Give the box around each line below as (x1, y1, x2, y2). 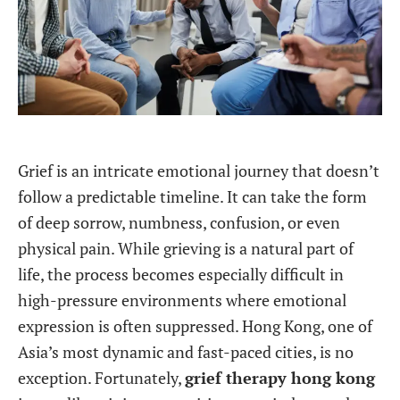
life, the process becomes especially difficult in (18, 264, 344, 286)
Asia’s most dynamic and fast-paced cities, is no (18, 342, 354, 363)
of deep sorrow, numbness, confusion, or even (18, 212, 340, 234)
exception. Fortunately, (18, 368, 185, 389)
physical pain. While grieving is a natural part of (18, 238, 354, 260)
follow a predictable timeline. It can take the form (18, 187, 367, 208)
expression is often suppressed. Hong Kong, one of (18, 316, 372, 337)
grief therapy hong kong (185, 368, 375, 389)
